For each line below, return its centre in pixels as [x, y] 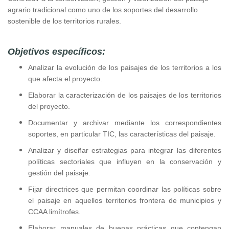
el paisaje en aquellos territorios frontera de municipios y [125, 200]
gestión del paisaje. [59, 173]
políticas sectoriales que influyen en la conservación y [125, 162]
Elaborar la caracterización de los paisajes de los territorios [125, 95]
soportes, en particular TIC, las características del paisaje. [122, 134]
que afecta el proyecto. [65, 79]
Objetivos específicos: [56, 52]
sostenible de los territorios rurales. [64, 21]
